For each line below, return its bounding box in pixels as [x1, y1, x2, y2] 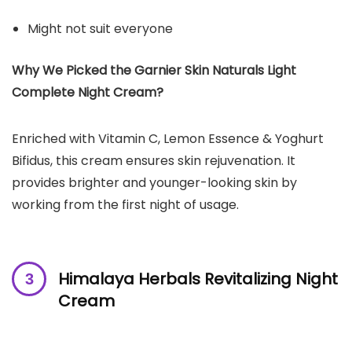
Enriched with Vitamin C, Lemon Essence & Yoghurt [12, 129, 324, 148]
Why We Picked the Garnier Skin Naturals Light [12, 60, 296, 79]
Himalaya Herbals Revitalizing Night [58, 267, 338, 290]
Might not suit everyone [27, 19, 173, 38]
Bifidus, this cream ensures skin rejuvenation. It [12, 151, 295, 170]
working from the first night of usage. [12, 195, 239, 214]
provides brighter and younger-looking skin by [12, 173, 297, 192]
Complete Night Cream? [12, 82, 163, 101]
